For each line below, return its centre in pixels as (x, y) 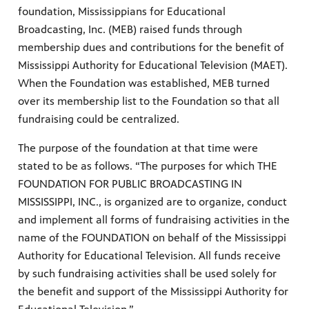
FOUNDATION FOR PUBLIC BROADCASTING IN (130, 184)
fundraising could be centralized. (99, 119)
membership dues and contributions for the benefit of (151, 48)
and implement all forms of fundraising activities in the (154, 220)
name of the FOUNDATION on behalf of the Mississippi (152, 238)
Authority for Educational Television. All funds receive (149, 256)
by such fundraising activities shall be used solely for (147, 274)
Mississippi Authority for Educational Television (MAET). (153, 66)
